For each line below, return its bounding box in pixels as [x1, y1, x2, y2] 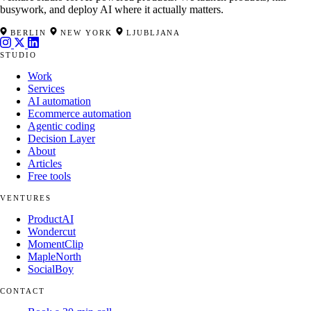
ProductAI [28, 213, 74, 226]
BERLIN [7, 28, 50, 37]
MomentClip [28, 238, 83, 251]
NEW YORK [56, 28, 116, 37]
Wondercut [28, 226, 76, 238]
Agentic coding [28, 120, 95, 133]
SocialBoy [28, 263, 74, 276]
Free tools [28, 170, 71, 183]
